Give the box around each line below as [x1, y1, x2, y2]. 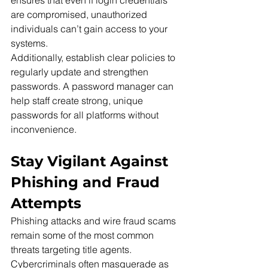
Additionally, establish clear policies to [11, 51, 178, 64]
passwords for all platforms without [11, 109, 161, 121]
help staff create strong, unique [11, 95, 145, 107]
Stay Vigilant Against [11, 153, 172, 170]
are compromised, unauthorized [11, 8, 150, 21]
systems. [11, 37, 48, 50]
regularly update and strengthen [11, 66, 151, 78]
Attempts [11, 194, 81, 212]
